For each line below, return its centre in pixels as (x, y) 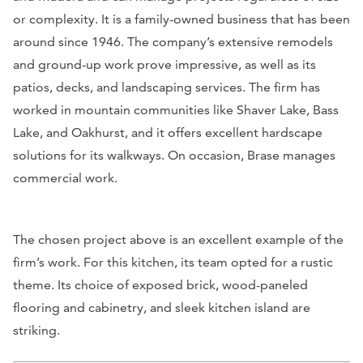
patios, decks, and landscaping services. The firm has (167, 87)
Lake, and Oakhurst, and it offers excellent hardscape (168, 132)
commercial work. (65, 177)
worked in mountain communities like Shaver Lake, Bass (176, 109)
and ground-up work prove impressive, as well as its (164, 64)
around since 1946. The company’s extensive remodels (173, 41)
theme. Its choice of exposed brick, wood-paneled (160, 284)
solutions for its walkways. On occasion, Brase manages (174, 155)
